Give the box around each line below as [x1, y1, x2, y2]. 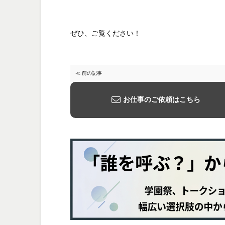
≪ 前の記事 [75, 70, 102, 76]
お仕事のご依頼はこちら [123, 95, 200, 103]
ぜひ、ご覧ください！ [70, 29, 141, 37]
